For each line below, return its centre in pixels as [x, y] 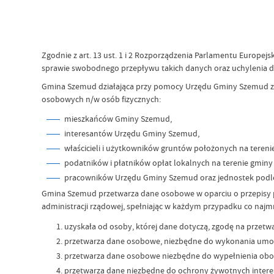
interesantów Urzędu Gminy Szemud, [132, 134]
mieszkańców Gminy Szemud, [118, 119]
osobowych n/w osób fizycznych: [102, 99]
